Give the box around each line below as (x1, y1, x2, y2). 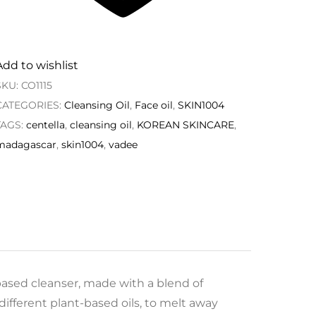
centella (25, 119, 65, 132)
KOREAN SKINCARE (136, 119, 234, 132)
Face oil (134, 99, 173, 112)
